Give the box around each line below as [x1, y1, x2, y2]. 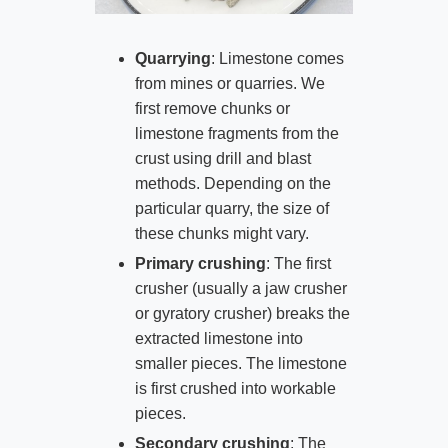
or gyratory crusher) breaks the [134, 304, 350, 322]
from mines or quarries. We [134, 75, 325, 92]
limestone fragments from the [134, 125, 339, 142]
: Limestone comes [210, 50, 344, 67]
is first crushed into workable [134, 379, 336, 397]
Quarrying [134, 50, 211, 67]
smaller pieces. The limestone [134, 354, 347, 372]
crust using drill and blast [134, 150, 311, 167]
